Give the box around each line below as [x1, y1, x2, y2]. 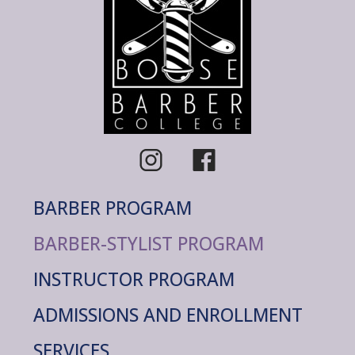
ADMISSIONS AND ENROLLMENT [33, 302, 303, 327]
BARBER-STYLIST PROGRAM [33, 231, 264, 256]
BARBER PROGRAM [33, 195, 192, 220]
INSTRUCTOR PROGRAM [33, 266, 235, 292]
